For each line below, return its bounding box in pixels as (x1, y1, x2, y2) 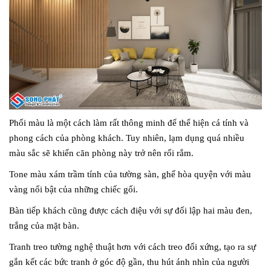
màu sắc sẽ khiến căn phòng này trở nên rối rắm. (9, 148, 194, 158)
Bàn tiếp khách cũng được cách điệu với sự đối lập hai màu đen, (9, 205, 252, 215)
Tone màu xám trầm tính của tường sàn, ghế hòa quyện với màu (9, 169, 251, 179)
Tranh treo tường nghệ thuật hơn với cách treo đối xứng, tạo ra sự (9, 241, 256, 252)
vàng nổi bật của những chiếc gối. (9, 184, 138, 194)
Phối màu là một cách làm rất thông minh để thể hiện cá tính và (9, 117, 249, 128)
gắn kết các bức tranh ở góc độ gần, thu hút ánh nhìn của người (9, 256, 249, 267)
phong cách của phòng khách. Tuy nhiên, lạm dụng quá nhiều (9, 132, 244, 143)
